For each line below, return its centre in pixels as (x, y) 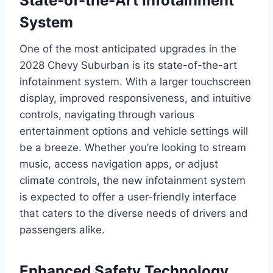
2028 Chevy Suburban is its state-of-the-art (128, 65)
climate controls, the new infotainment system (133, 180)
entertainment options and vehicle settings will (134, 131)
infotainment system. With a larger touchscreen (135, 81)
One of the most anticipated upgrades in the (128, 48)
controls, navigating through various (107, 114)
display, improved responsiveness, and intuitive (135, 98)
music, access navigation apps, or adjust (119, 164)
